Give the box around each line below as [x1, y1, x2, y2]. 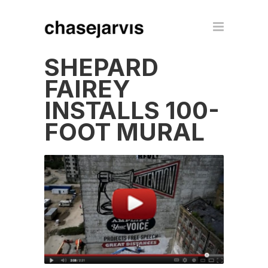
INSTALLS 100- [44, 96, 220, 125]
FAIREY [44, 74, 130, 103]
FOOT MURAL [44, 117, 205, 147]
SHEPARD [44, 53, 159, 82]
